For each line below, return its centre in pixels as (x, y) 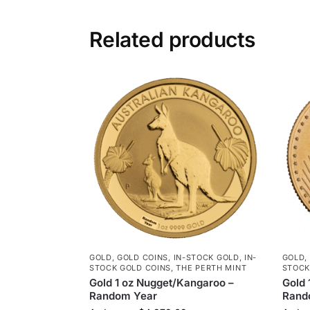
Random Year (123, 295)
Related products (172, 40)
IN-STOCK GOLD (206, 257)
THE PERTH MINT (211, 267)
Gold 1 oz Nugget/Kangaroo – (161, 282)
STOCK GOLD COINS (130, 267)
